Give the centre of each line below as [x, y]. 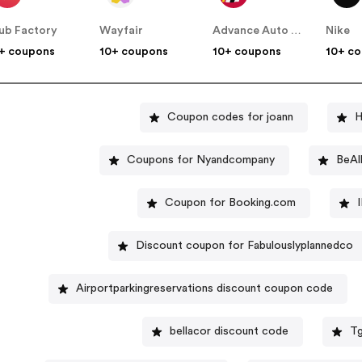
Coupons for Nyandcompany [201, 160]
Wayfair [122, 30]
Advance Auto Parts [297, 30]
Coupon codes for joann [230, 118]
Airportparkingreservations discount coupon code [205, 289]
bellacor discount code [229, 332]
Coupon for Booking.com [230, 203]
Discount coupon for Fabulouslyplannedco [245, 246]
